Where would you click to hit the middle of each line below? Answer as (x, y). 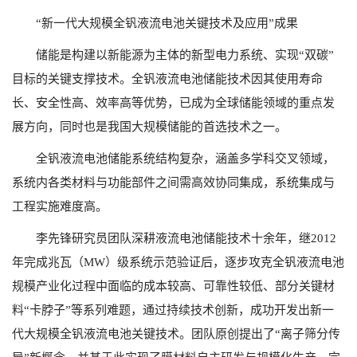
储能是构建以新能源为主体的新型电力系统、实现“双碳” (185, 55)
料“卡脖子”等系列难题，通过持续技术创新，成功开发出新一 (173, 310)
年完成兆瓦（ (48, 262)
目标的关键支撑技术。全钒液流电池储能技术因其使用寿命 (167, 79)
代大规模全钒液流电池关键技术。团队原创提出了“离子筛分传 (176, 334)
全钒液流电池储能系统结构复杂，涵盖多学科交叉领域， (185, 159)
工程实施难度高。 (60, 206)
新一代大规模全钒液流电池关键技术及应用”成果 (170, 23)
